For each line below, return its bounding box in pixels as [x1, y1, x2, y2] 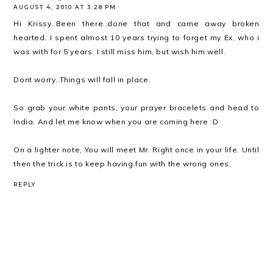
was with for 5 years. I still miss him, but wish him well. [13, 46, 226, 56]
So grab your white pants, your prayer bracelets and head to [13, 102, 260, 112]
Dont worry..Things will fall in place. [13, 74, 151, 84]
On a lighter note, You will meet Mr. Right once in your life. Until [13, 144, 260, 154]
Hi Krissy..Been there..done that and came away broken [13, 18, 260, 28]
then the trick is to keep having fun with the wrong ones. [13, 158, 232, 168]
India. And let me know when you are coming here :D [13, 116, 219, 126]
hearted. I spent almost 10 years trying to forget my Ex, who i [13, 32, 260, 42]
